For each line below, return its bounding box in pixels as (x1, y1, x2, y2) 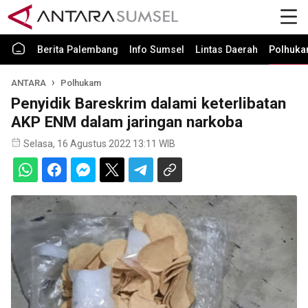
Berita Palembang (37, 44, 118, 56)
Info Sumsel (129, 44, 184, 56)
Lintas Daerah (195, 44, 258, 56)
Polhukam (60, 78, 102, 88)
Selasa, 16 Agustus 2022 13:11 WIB (23, 138, 175, 149)
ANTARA (11, 78, 46, 88)
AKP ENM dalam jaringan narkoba (11, 113, 243, 131)
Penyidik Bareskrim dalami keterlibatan (11, 94, 286, 112)
